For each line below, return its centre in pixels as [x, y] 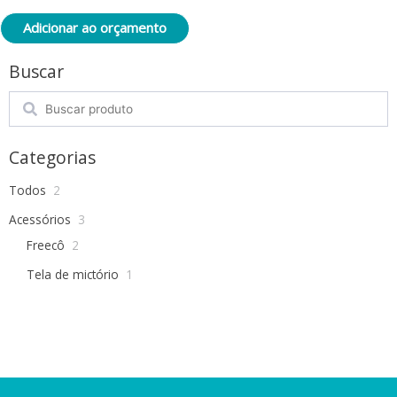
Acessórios [40, 219]
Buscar [36, 72]
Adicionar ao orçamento [95, 28]
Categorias [52, 157]
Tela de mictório [73, 274]
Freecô [46, 245]
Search [27, 100]
